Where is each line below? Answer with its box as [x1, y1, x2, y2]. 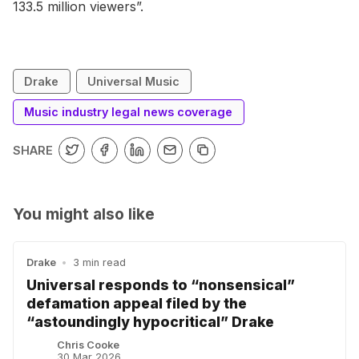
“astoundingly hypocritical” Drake [26, 313, 274, 331]
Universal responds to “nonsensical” [26, 276, 295, 294]
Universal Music [87, 74, 180, 88]
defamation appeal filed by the [26, 295, 247, 313]
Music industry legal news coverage [24, 105, 233, 119]
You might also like [13, 204, 155, 224]
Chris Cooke [57, 338, 120, 351]
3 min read [72, 256, 126, 268]
